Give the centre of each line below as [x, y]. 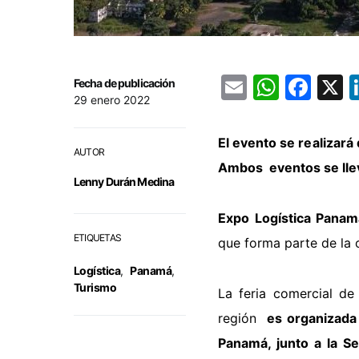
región [243, 318]
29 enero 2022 [112, 99]
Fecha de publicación [125, 83]
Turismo [95, 287]
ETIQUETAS [98, 237]
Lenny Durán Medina [124, 181]
